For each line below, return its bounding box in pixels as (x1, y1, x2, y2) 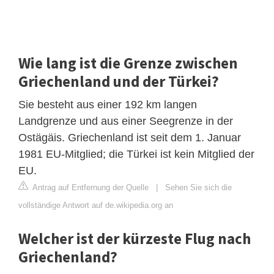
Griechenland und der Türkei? (18, 71, 219, 91)
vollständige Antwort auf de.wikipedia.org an (18, 200, 173, 210)
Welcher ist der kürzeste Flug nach (18, 228, 251, 248)
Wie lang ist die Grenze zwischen (18, 53, 238, 73)
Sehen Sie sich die (165, 182, 232, 192)
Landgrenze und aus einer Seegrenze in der (18, 114, 233, 127)
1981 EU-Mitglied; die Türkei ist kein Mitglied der (18, 147, 254, 160)
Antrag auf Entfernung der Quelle (31, 182, 149, 192)
